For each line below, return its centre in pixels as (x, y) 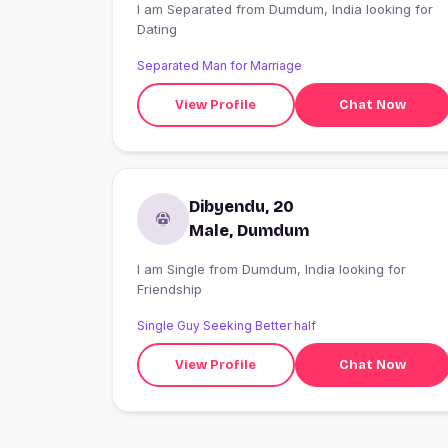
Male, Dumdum (249, 231)
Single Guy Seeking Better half (226, 326)
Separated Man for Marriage (219, 66)
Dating (157, 29)
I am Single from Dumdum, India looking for (173, 269)
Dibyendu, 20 (241, 207)
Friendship (169, 289)
